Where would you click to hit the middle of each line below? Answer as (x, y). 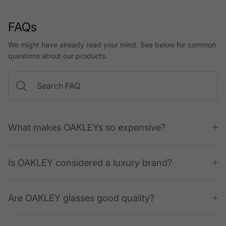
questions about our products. (58, 56)
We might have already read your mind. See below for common (112, 45)
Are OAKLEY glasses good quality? (81, 198)
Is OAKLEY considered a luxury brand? (90, 163)
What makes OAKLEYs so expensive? (87, 127)
